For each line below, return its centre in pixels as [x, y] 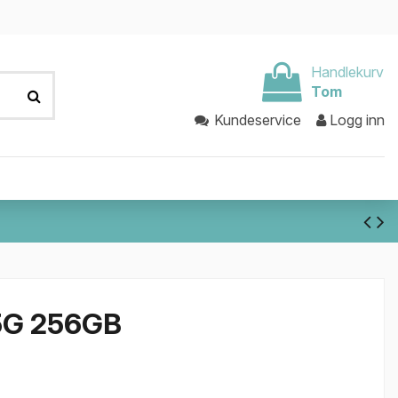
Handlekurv [347, 72]
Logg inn [357, 120]
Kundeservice [258, 120]
